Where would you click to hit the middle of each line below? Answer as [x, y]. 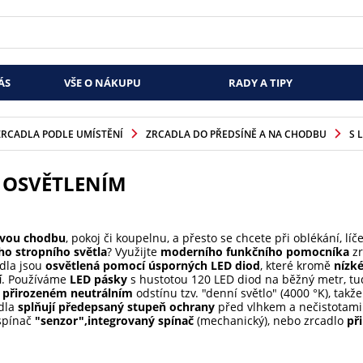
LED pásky [98, 279]
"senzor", [61, 320]
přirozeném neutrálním [67, 293]
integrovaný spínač [140, 320]
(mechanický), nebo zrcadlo [270, 320]
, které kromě [297, 265]
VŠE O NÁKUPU [103, 83]
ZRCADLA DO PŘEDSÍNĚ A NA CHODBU [236, 134]
